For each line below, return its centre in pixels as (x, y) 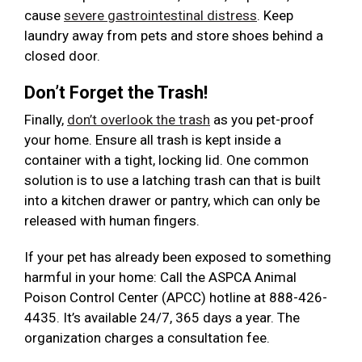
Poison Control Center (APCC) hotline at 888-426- (176, 298)
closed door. (62, 56)
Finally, (46, 120)
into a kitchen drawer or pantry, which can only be (172, 201)
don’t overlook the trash (139, 120)
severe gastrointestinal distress (160, 16)
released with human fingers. (112, 221)
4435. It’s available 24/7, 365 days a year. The (162, 318)
